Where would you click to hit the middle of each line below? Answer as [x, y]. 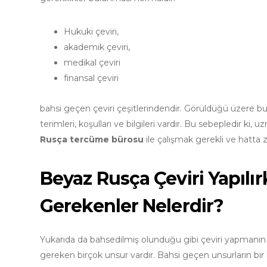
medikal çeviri [92, 63]
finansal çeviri [91, 78]
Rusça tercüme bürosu [92, 140]
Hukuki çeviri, [91, 32]
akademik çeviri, [97, 47]
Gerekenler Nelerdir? [132, 206]
